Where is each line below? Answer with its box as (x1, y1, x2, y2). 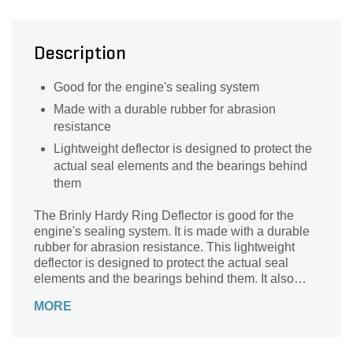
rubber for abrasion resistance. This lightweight (34, 240, 295, 254)
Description (34, 45, 126, 64)
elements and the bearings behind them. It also (34, 272, 294, 285)
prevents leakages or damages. (34, 288, 209, 301)
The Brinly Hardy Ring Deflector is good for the (34, 209, 294, 222)
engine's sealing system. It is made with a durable (34, 225, 310, 238)
